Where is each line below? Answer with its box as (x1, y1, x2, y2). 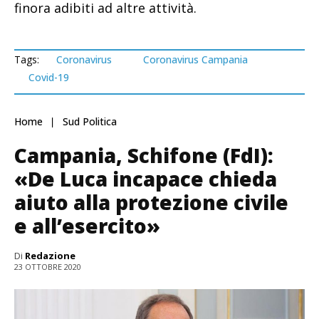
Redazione (25, 249, 75, 262)
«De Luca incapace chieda (14, 164, 277, 192)
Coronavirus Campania (143, 52, 248, 66)
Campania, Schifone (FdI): (14, 141, 273, 169)
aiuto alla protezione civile (14, 188, 288, 216)
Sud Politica (63, 115, 117, 129)
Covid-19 (28, 70, 69, 84)
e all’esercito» (14, 211, 160, 239)
